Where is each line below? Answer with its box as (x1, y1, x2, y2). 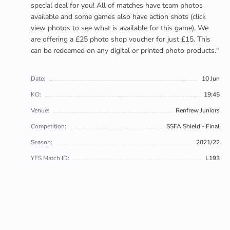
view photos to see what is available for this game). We (31, 23, 208, 33)
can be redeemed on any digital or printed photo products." (31, 46, 219, 55)
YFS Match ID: (31, 154, 69, 162)
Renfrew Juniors (176, 106, 220, 114)
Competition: (31, 122, 66, 130)
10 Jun (202, 74, 220, 83)
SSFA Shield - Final (166, 122, 220, 130)
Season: (31, 138, 52, 146)
